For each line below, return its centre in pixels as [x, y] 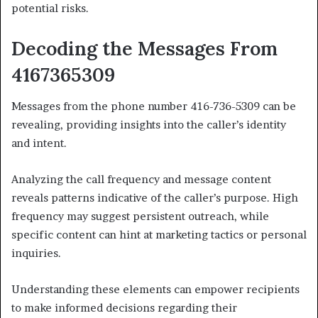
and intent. [39, 143]
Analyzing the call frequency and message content [141, 180]
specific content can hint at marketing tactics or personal [159, 235]
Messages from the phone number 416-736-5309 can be [154, 106]
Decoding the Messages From [144, 48]
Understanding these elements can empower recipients [155, 290]
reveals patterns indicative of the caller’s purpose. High [155, 198]
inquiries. [36, 253]
